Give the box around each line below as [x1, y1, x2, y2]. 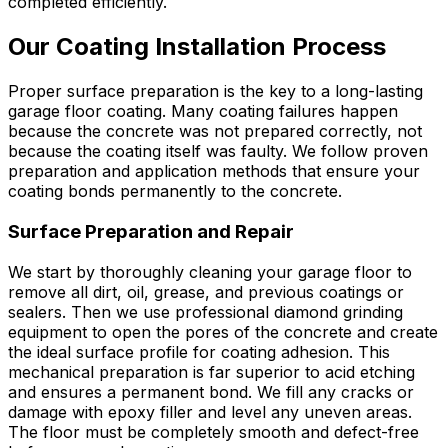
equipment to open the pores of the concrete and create [8, 321, 438, 342]
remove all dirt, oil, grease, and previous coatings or [8, 281, 404, 302]
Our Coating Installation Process [8, 32, 386, 62]
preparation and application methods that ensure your [8, 161, 420, 182]
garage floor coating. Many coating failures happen [8, 101, 398, 122]
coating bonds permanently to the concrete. [8, 181, 342, 202]
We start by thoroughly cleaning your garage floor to [8, 261, 412, 282]
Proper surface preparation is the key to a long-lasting [8, 81, 423, 102]
